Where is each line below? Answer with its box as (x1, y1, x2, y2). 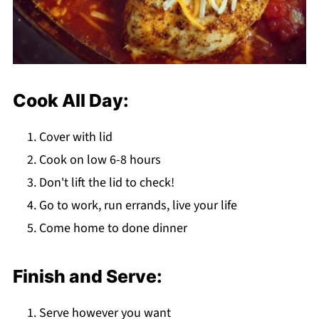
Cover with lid (38, 128, 113, 147)
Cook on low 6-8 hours (38, 151, 161, 169)
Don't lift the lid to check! (38, 174, 174, 192)
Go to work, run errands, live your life (38, 197, 237, 215)
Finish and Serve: (12, 266, 162, 288)
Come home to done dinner (38, 219, 187, 238)
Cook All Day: (12, 90, 129, 112)
